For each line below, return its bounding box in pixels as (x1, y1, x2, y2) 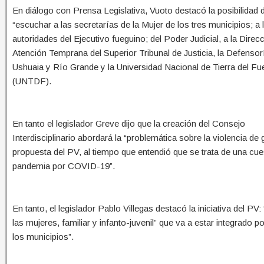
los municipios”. (12, 232, 74, 242)
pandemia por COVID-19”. (12, 161, 115, 171)
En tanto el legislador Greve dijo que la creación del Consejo (12, 118, 245, 129)
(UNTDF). (12, 76, 51, 87)
